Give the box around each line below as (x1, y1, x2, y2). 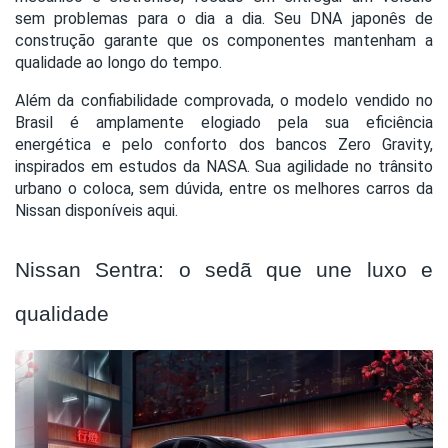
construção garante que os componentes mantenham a (15, 30, 433, 50)
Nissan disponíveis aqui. (15, 200, 178, 220)
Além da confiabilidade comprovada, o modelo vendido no (15, 90, 433, 110)
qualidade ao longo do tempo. (15, 52, 222, 72)
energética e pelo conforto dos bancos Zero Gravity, (15, 134, 433, 154)
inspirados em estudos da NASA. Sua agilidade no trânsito (15, 156, 433, 176)
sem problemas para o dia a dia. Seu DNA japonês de (15, 8, 433, 28)
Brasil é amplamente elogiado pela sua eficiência (15, 112, 433, 132)
